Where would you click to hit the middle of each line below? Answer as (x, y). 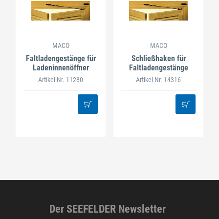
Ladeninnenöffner (61, 67)
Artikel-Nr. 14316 (158, 80)
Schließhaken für (158, 58)
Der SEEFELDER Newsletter (108, 209)
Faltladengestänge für (61, 58)
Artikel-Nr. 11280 (61, 80)
